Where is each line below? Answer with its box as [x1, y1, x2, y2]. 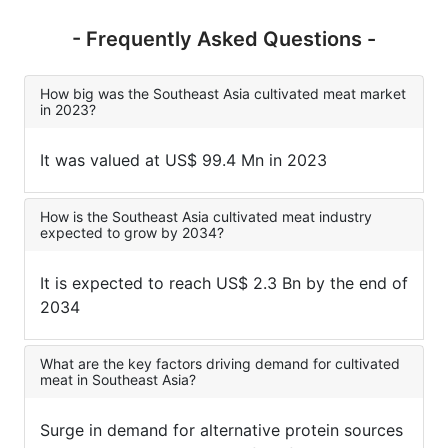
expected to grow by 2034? [40, 223, 224, 241]
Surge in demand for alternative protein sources [40, 419, 403, 440]
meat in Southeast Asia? [40, 370, 196, 388]
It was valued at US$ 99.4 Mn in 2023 [40, 149, 327, 170]
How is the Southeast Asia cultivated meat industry [40, 207, 372, 225]
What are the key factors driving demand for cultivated [40, 354, 400, 372]
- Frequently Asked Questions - [72, 26, 376, 51]
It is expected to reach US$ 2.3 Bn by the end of [40, 272, 408, 293]
